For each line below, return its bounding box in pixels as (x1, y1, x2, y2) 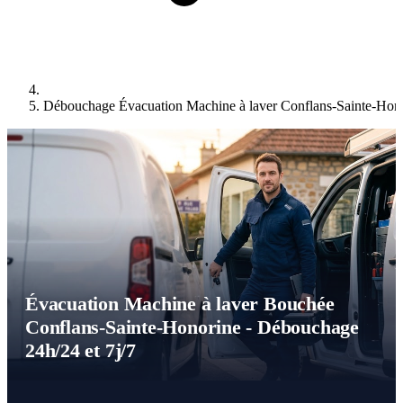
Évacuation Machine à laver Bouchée (25, 292, 335, 316)
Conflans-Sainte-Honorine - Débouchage (25, 316, 359, 339)
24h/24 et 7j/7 (25, 339, 136, 363)
